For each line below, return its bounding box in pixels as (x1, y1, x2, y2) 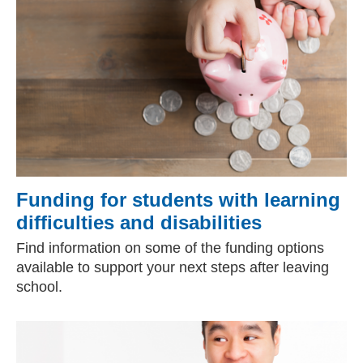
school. (16, 279, 62, 295)
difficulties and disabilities (16, 211, 262, 233)
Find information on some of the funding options (16, 240, 324, 256)
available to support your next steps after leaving (16, 259, 329, 275)
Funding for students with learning (16, 189, 340, 211)
